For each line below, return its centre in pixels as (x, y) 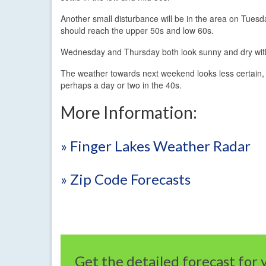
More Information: (129, 112)
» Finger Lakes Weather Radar (156, 145)
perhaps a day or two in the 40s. (121, 85)
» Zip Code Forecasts (126, 179)
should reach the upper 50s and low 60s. (137, 30)
